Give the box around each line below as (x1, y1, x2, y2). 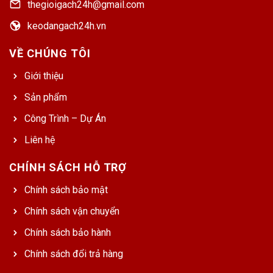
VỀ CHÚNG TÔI (9, 47, 91, 60)
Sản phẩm (24, 91, 67, 104)
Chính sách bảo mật (24, 184, 108, 196)
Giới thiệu (24, 70, 63, 82)
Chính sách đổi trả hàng (24, 248, 123, 260)
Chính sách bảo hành (24, 227, 111, 239)
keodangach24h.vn (27, 20, 106, 32)
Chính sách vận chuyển (24, 205, 119, 218)
